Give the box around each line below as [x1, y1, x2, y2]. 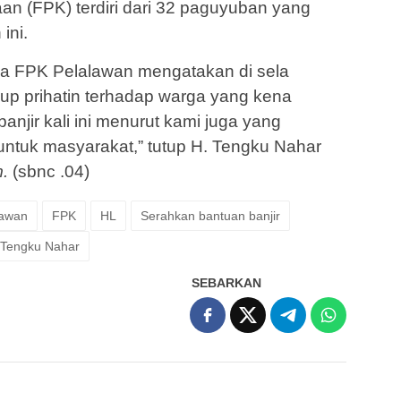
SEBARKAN [192, 275, 262, 290]
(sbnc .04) [8, 161, 90, 181]
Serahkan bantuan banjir [141, 208, 280, 223]
